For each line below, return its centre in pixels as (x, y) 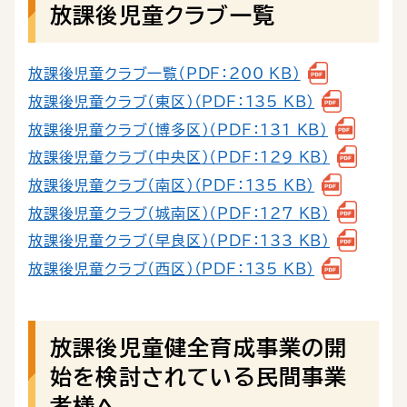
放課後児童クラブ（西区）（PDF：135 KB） (172, 268)
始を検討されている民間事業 (199, 377)
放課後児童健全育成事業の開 (199, 347)
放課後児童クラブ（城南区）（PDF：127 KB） (179, 213)
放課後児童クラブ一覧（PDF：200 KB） (164, 74)
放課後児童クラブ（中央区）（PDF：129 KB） (179, 158)
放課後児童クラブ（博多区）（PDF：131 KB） (178, 129)
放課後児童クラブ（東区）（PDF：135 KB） (172, 101)
